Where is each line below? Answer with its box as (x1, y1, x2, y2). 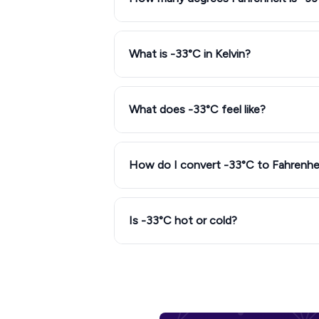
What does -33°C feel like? (129, 103, 266, 116)
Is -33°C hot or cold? (129, 214, 237, 227)
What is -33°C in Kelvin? (129, 47, 251, 61)
